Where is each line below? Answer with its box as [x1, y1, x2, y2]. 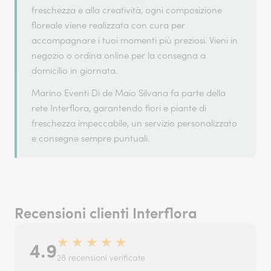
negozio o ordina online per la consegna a [31, 50, 206, 61]
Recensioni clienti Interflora [15, 202, 197, 223]
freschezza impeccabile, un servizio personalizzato [31, 117, 237, 129]
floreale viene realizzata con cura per [31, 19, 185, 31]
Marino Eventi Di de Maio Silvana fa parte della [31, 87, 226, 99]
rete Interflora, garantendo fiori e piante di [31, 102, 206, 114]
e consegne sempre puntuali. [31, 132, 149, 144]
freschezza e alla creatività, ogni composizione [31, 4, 222, 16]
